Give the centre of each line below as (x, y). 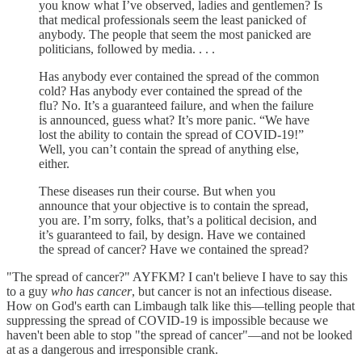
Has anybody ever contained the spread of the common (179, 77)
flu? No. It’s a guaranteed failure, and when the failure (176, 106)
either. (54, 164)
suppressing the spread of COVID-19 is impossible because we (167, 321)
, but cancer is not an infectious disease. (232, 292)
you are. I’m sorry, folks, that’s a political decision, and (178, 221)
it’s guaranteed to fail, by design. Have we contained (172, 235)
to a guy (29, 292)
